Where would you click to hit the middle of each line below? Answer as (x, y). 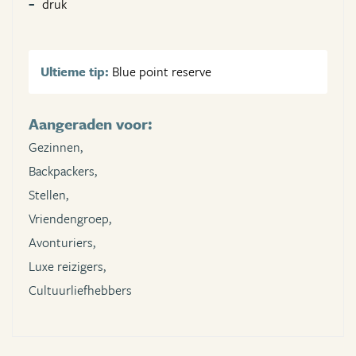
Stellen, (48, 195)
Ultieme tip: (75, 72)
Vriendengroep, (70, 219)
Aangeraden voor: (91, 124)
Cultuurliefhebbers (80, 290)
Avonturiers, (62, 243)
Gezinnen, (56, 147)
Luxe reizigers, (67, 267)
